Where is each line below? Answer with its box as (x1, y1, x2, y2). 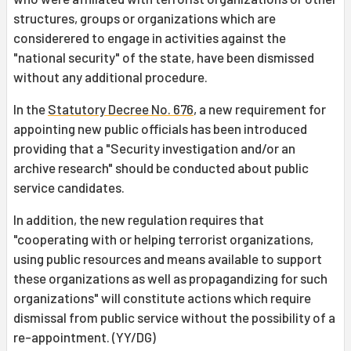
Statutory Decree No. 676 (48, 101, 194, 118)
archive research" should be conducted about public (13, 160, 309, 176)
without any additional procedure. (13, 69, 208, 85)
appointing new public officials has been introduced (13, 121, 307, 137)
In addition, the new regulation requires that (13, 212, 264, 228)
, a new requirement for (194, 101, 326, 118)
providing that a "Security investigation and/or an (13, 140, 295, 157)
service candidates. (13, 179, 125, 196)
